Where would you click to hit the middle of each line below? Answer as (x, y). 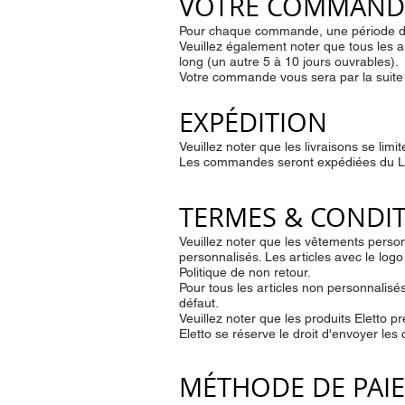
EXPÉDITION (253, 122)
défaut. (199, 302)
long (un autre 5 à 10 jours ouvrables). (291, 61)
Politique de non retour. (245, 272)
